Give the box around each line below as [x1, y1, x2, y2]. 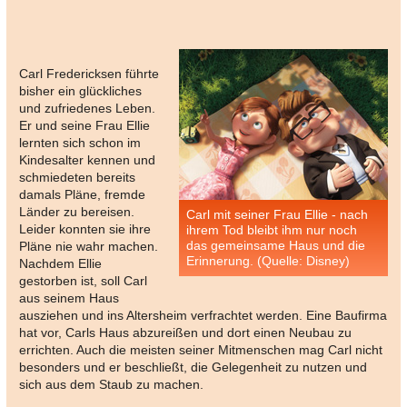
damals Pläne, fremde [19, 187, 145, 203]
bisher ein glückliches [19, 84, 142, 99]
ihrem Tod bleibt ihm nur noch [186, 223, 357, 238]
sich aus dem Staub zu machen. [19, 377, 203, 392]
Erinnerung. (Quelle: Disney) [186, 253, 350, 269]
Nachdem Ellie [19, 256, 102, 272]
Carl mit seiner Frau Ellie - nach [186, 207, 368, 223]
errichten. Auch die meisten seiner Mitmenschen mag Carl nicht [19, 342, 382, 358]
